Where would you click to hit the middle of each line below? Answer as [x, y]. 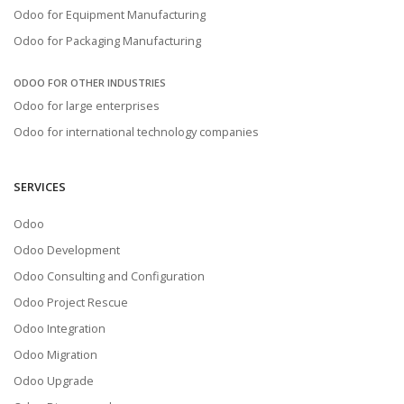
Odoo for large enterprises [87, 105]
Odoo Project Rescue [71, 302]
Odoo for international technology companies [136, 131]
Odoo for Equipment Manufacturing [110, 14]
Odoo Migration [55, 354]
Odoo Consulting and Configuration [109, 275]
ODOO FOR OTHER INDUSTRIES [90, 82]
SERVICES [40, 186]
